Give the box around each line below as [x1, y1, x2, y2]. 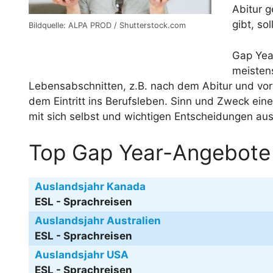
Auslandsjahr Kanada [35, 180, 146, 193]
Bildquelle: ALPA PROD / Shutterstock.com [29, 21, 186, 30]
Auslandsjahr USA [35, 249, 129, 261]
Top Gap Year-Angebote [29, 140, 271, 166]
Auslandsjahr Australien [35, 214, 161, 227]
